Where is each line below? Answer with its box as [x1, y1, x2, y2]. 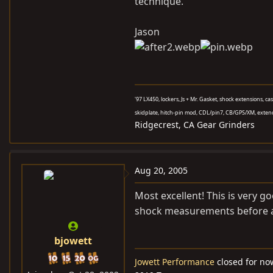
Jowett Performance [135, 256, 214, 268]
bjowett [54, 234, 92, 247]
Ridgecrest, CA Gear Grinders [135, 119, 255, 130]
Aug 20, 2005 [135, 165, 188, 176]
